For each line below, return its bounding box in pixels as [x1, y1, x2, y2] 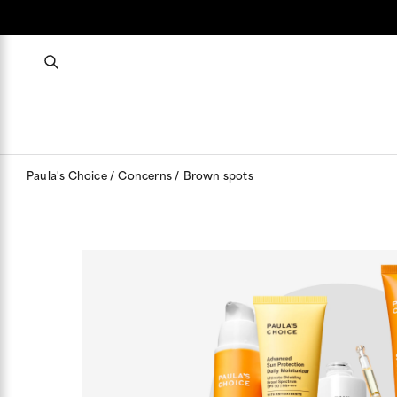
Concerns [118, 166, 175, 183]
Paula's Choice [27, 166, 110, 183]
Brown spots [183, 166, 253, 183]
